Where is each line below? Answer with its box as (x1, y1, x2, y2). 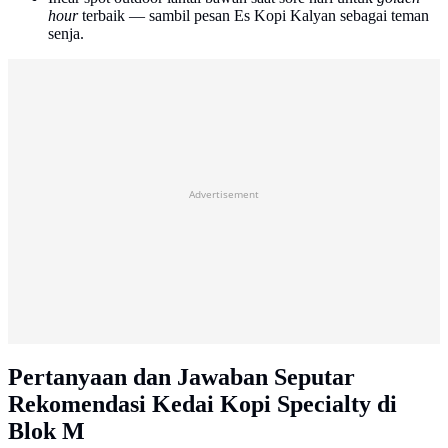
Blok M (8, 417, 85, 444)
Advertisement (189, 186, 259, 201)
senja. (48, 24, 84, 42)
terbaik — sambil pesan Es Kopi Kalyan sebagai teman (78, 6, 429, 24)
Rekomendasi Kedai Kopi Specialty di (8, 390, 397, 417)
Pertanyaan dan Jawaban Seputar (8, 363, 355, 390)
